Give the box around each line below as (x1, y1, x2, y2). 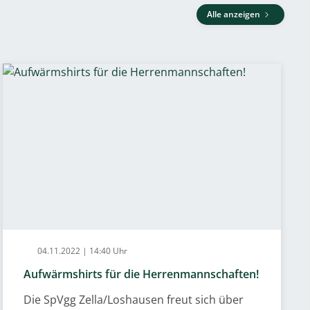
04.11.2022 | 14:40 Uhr (35, 245, 128, 257)
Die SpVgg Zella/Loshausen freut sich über (24, 292, 244, 307)
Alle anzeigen (207, 8, 262, 20)
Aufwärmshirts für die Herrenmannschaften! (24, 266, 259, 282)
